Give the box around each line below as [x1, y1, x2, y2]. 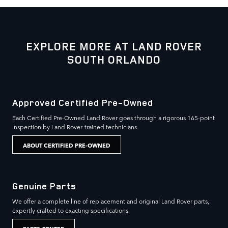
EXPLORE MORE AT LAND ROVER [25, 39, 203, 53]
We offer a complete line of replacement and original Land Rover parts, [12, 196, 209, 206]
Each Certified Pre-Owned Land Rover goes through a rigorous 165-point [12, 113, 215, 123]
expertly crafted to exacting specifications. [12, 206, 130, 215]
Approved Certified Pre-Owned [12, 96, 153, 108]
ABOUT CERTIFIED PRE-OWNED [23, 140, 110, 149]
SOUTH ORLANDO [67, 52, 161, 67]
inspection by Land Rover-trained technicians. [12, 122, 138, 132]
